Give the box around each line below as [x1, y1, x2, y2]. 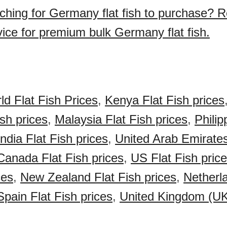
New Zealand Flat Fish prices [20, 170, 176, 184]
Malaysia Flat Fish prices [55, 112, 187, 126]
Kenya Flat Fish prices [105, 93, 224, 107]
